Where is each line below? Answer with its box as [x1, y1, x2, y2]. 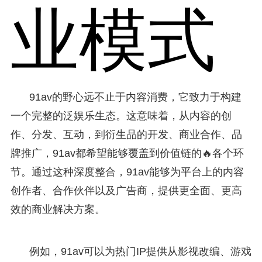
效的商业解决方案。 [10, 203, 105, 215]
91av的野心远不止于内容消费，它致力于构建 [29, 91, 242, 103]
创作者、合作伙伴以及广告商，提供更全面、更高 [10, 184, 242, 196]
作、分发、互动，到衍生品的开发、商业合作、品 [10, 128, 242, 140]
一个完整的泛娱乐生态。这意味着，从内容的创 [10, 109, 232, 122]
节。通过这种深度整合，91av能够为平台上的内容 [10, 166, 244, 178]
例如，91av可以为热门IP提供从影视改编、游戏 [29, 245, 251, 257]
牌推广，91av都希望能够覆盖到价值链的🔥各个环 [10, 147, 244, 159]
